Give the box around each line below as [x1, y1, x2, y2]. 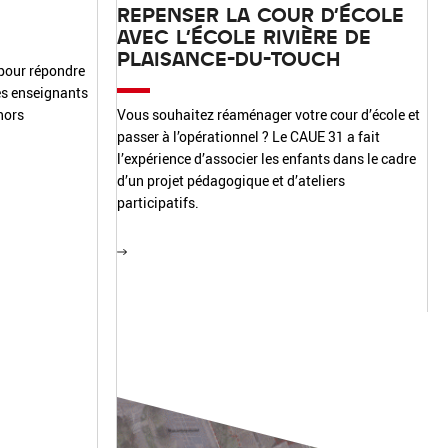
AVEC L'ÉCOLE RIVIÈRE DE [116, 25, 371, 47]
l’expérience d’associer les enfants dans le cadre [116, 149, 416, 168]
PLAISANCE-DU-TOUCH [116, 47, 340, 69]
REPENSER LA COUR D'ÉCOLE [116, 3, 404, 25]
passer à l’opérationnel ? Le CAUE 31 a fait [116, 127, 380, 146]
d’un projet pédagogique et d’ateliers [116, 171, 345, 190]
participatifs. [116, 193, 199, 212]
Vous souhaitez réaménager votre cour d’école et [116, 105, 420, 124]
